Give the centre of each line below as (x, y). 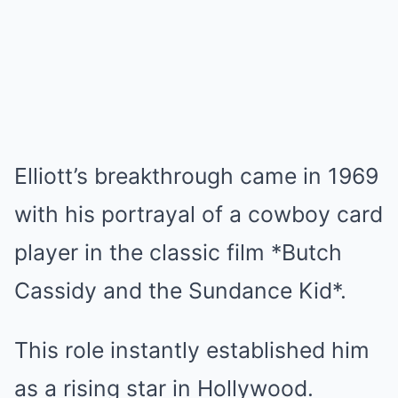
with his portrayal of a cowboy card (199, 214)
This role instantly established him (192, 350)
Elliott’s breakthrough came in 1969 (196, 176)
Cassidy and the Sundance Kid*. (180, 291)
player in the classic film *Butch (178, 252)
